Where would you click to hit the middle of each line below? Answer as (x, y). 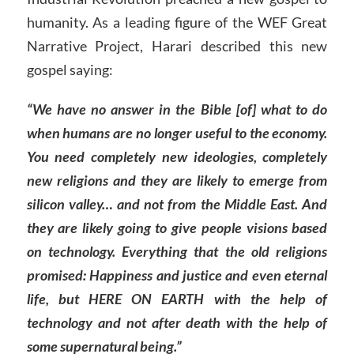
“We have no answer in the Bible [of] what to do (177, 109)
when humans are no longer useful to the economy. (177, 132)
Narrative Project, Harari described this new (177, 45)
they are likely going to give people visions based (177, 227)
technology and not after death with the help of (177, 322)
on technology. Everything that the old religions (177, 251)
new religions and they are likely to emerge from (177, 180)
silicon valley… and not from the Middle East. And (177, 203)
